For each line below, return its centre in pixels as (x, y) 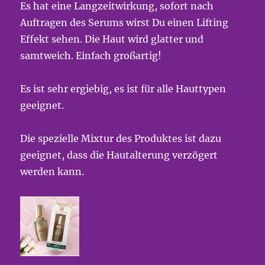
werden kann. (52, 172)
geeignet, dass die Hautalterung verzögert (119, 155)
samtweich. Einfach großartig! (91, 56)
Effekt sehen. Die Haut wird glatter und (112, 39)
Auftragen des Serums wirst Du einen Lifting (125, 23)
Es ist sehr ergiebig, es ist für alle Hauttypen (123, 89)
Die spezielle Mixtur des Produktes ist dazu (121, 139)
